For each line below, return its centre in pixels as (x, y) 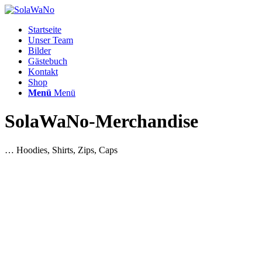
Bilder (39, 51)
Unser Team (51, 40)
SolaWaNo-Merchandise (101, 121)
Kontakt (43, 72)
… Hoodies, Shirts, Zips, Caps (61, 150)
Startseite (45, 30)
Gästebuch (48, 61)
